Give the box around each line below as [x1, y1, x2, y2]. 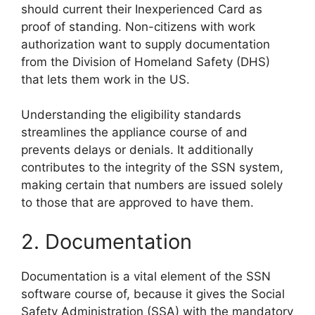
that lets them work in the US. [21, 72, 190, 86]
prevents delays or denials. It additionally [21, 143, 253, 157]
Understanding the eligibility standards [21, 108, 241, 122]
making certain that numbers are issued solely [21, 178, 283, 193]
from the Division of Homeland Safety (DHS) [21, 54, 270, 69]
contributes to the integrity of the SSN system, [21, 160, 283, 175]
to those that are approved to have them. [21, 195, 254, 210]
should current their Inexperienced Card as [21, 1, 262, 16]
